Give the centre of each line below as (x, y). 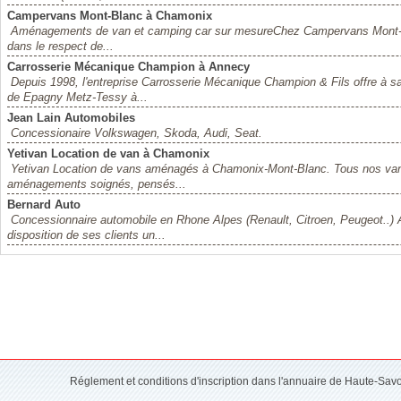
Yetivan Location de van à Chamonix (108, 154)
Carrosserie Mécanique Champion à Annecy (128, 67)
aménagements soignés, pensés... (97, 184)
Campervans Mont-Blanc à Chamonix (110, 16)
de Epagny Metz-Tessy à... (77, 97)
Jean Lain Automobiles (71, 118)
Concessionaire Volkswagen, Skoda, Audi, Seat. (137, 133)
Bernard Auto (44, 205)
